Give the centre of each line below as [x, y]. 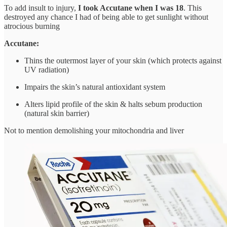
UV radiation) [47, 70]
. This [193, 8]
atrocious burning [32, 26]
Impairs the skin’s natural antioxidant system [95, 87]
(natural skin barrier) [57, 113]
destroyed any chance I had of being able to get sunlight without [106, 17]
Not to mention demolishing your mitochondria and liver [94, 131]
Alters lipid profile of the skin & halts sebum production [113, 104]
